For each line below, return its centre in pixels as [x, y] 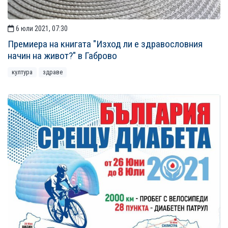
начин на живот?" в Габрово [62, 56]
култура [22, 72]
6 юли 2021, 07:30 [41, 29]
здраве [53, 72]
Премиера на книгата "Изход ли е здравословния [105, 44]
